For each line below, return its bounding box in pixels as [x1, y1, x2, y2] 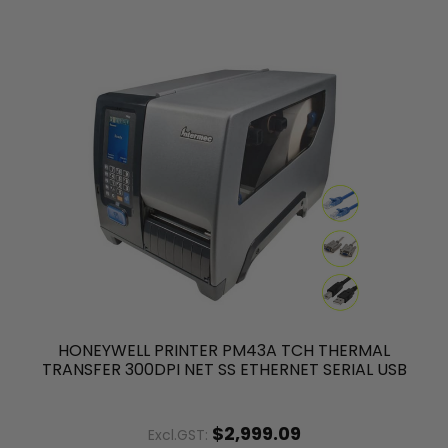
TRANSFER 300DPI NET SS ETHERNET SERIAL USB [41, 358, 407, 382]
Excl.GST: [147, 425, 212, 446]
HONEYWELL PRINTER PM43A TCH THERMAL [58, 339, 390, 363]
